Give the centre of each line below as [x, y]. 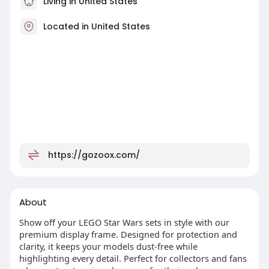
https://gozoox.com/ [94, 155]
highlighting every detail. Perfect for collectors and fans [133, 258]
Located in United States [96, 26]
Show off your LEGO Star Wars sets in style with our [124, 222]
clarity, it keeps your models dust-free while [108, 246]
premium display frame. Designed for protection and [128, 234]
